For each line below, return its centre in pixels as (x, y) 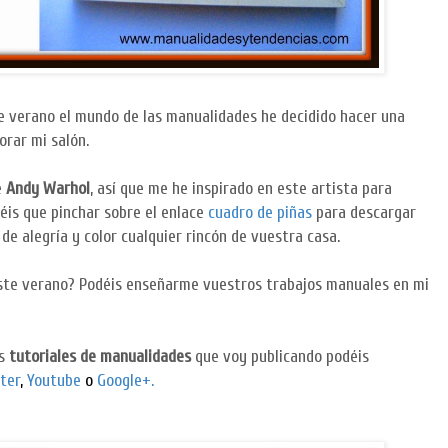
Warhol (66, 189)
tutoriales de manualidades (100, 357)
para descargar (366, 213)
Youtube (54, 381)
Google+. (125, 381)
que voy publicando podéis (280, 357)
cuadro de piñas (262, 213)
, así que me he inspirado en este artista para (241, 189)
